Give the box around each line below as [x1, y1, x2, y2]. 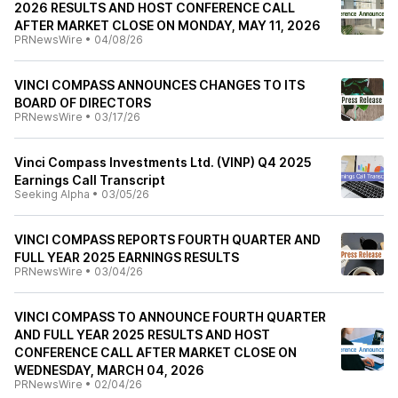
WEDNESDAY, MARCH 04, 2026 [14, 362, 204, 378]
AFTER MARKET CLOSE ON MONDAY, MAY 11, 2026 [14, 18, 321, 33]
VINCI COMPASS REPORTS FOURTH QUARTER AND [14, 232, 321, 247]
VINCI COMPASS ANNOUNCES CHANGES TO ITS [14, 77, 305, 92]
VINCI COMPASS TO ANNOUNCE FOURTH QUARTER [14, 309, 326, 324]
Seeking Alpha [14, 187, 90, 201]
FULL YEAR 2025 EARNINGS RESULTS [14, 250, 239, 265]
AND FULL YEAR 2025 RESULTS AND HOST [14, 327, 270, 342]
